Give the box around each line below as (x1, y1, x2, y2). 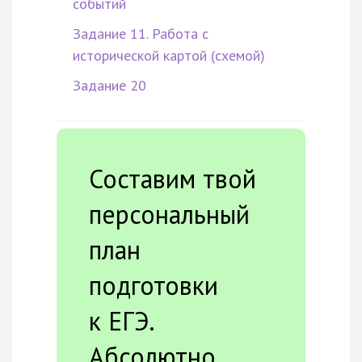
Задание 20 (73, 76, 146, 95)
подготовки (89, 268, 218, 303)
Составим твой (89, 162, 256, 196)
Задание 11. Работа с (73, 24, 208, 44)
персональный (89, 197, 250, 232)
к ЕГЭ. (89, 304, 154, 339)
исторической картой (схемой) (73, 46, 265, 65)
